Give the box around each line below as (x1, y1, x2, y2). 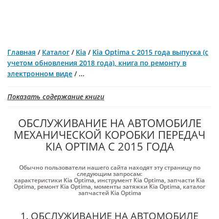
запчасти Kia (167, 176, 205, 184)
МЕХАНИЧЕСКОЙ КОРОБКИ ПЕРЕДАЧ (14, 127, 205, 142)
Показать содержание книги (7, 92, 104, 101)
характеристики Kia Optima (14, 176, 94, 184)
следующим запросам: (77, 170, 142, 178)
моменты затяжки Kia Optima (94, 182, 180, 191)
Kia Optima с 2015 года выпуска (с (92, 47, 208, 57)
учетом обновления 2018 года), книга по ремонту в (7, 58, 186, 67)
